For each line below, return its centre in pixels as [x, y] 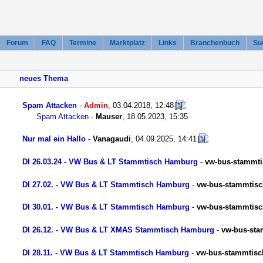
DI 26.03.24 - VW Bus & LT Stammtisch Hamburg [110, 162]
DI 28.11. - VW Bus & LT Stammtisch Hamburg [106, 252]
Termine [83, 43]
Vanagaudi [112, 139]
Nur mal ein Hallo [54, 139]
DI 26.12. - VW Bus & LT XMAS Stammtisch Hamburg [118, 230]
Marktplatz [127, 43]
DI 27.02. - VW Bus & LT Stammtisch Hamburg [106, 184]
